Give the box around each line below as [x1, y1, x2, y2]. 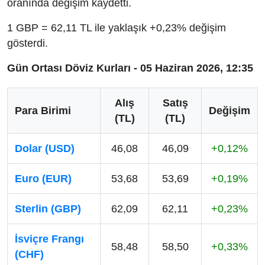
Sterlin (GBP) [15, 203, 81, 215]
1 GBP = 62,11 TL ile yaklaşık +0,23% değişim [7, 22, 226, 34]
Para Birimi [15, 105, 71, 117]
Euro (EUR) [15, 173, 72, 185]
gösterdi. [7, 37, 48, 50]
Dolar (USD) [15, 143, 75, 155]
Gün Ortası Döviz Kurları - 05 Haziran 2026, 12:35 [7, 62, 253, 75]
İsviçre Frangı [15, 233, 84, 245]
